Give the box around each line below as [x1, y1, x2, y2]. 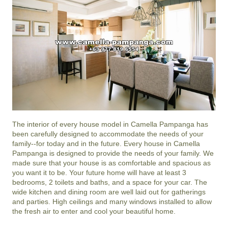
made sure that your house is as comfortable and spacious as [12, 158, 211, 167]
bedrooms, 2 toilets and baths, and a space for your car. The [12, 178, 207, 186]
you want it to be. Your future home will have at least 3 [12, 168, 186, 177]
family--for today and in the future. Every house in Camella [12, 139, 200, 148]
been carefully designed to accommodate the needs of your [12, 129, 204, 138]
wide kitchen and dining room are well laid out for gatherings [12, 187, 206, 196]
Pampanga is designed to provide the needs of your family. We [12, 149, 214, 157]
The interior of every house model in [12, 120, 131, 128]
